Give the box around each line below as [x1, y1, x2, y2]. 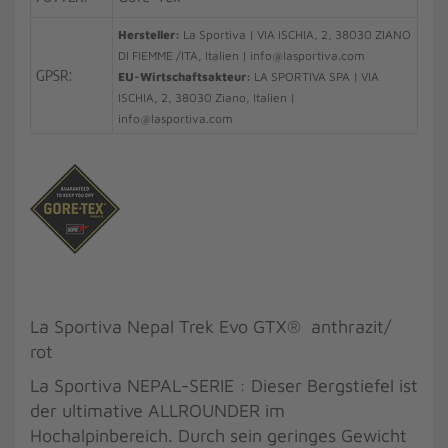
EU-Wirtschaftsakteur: [118, 69, 254, 84]
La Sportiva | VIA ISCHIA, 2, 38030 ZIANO [180, 27, 411, 42]
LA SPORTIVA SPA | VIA [254, 69, 379, 84]
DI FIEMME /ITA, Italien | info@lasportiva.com [118, 48, 365, 63]
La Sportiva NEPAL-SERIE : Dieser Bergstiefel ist [30, 375, 418, 396]
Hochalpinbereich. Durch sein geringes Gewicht [30, 425, 407, 446]
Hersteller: [118, 27, 180, 42]
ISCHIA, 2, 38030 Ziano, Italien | [118, 90, 295, 105]
